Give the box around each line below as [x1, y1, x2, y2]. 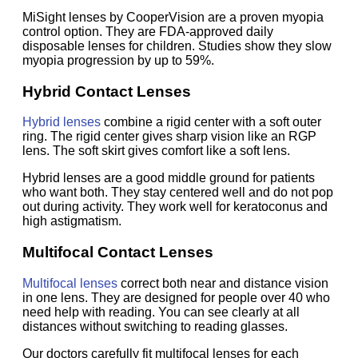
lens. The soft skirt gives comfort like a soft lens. [22, 144, 290, 158]
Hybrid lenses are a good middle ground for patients [22, 171, 315, 185]
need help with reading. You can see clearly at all [22, 304, 300, 319]
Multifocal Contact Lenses [22, 243, 213, 261]
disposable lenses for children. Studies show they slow [22, 38, 332, 53]
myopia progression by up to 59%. [22, 53, 214, 67]
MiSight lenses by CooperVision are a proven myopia [22, 10, 324, 24]
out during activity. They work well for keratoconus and [22, 200, 328, 214]
